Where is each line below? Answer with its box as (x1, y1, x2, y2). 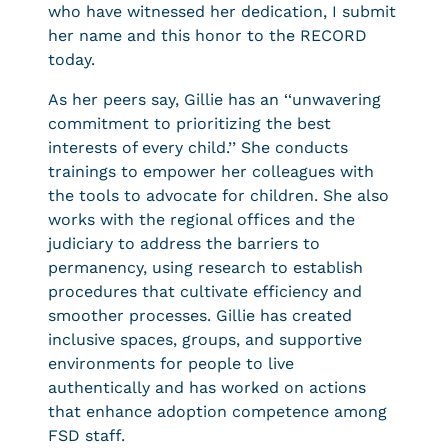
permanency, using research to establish (48, 258, 363, 277)
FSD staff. (48, 426, 125, 445)
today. (48, 50, 95, 69)
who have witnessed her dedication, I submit (48, 2, 396, 21)
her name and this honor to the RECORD (48, 26, 367, 45)
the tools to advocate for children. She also (48, 186, 389, 205)
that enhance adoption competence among (48, 402, 387, 421)
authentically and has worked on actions (48, 378, 366, 397)
